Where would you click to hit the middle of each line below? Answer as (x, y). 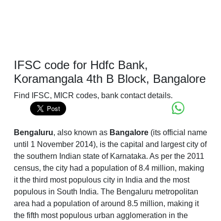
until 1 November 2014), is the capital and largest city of (110, 145)
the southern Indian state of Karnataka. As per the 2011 (109, 156)
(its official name (178, 133)
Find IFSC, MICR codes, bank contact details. (93, 96)
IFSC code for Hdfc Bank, (81, 65)
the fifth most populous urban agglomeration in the (101, 216)
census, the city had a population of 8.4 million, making (109, 168)
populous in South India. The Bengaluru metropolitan (106, 192)
